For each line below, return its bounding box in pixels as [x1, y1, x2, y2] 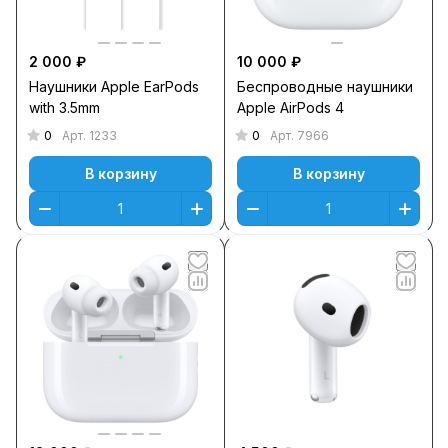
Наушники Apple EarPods [29, 78, 199, 95]
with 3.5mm [29, 99, 100, 116]
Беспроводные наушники [237, 78, 413, 95]
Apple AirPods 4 [237, 99, 344, 116]
